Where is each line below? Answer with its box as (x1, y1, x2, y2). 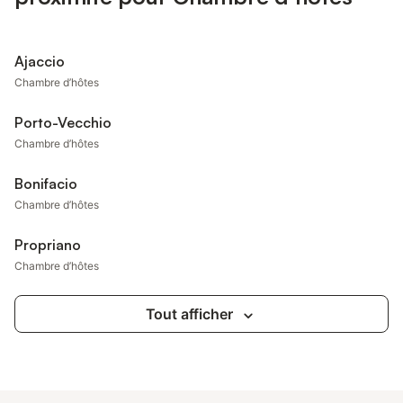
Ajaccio (14, 52, 65, 70)
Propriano (14, 236, 81, 254)
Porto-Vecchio (14, 113, 112, 131)
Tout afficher (145, 305, 233, 323)
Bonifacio (14, 175, 77, 193)
